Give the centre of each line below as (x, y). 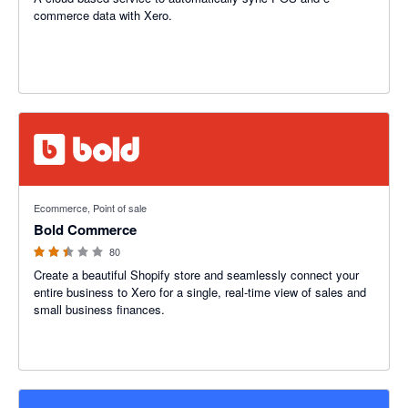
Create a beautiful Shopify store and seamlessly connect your (196, 275)
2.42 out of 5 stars (67, 194)
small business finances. (99, 309)
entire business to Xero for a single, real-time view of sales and (200, 292)
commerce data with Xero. (103, 15)
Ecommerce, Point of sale (90, 208)
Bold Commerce (85, 229)
